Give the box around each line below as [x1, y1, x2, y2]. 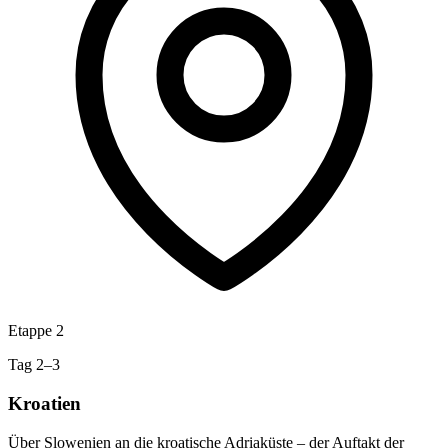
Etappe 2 [8, 322, 64, 340]
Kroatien [8, 393, 81, 415]
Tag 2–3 [8, 356, 60, 374]
